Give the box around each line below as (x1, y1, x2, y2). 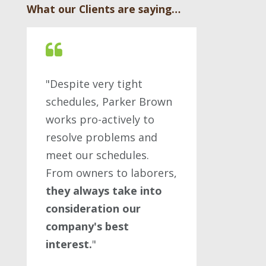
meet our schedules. (46, 148, 149, 162)
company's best (46, 219, 129, 233)
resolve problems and (46, 130, 157, 144)
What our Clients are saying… (27, 2, 180, 16)
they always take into (46, 183, 162, 198)
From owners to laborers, (46, 166, 177, 180)
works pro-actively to (46, 112, 154, 126)
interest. (46, 237, 92, 251)
